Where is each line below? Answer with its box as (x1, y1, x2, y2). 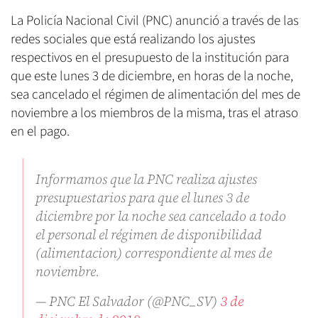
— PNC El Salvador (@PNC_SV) (35, 292, 220, 311)
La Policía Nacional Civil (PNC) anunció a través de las (11, 11, 299, 31)
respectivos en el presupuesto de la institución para (11, 48, 289, 68)
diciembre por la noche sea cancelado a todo (35, 207, 286, 226)
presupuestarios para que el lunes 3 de (35, 188, 249, 207)
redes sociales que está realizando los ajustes (11, 30, 256, 50)
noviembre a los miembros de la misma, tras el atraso (11, 104, 298, 124)
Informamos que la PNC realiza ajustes (35, 170, 257, 189)
